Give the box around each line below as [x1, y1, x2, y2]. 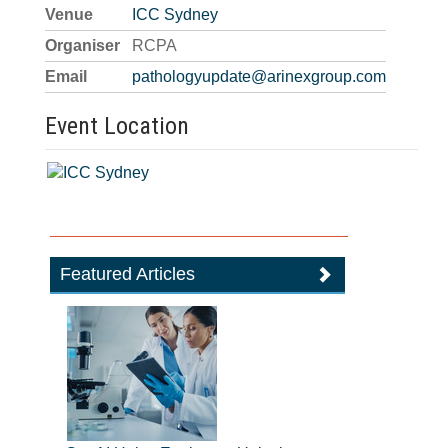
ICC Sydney [132, 6, 218, 23]
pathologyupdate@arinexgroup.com [132, 68, 386, 85]
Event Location [45, 112, 189, 140]
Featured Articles [60, 264, 196, 284]
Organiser [45, 37, 120, 54]
